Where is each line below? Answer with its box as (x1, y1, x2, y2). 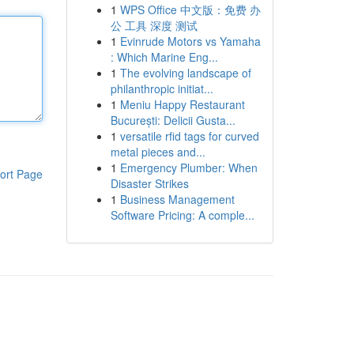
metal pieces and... (110, 144, 205, 160)
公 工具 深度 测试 (110, 17, 198, 33)
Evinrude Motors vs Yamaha (119, 33, 261, 49)
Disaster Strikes (110, 175, 189, 191)
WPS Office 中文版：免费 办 (119, 2, 261, 17)
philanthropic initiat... (110, 81, 213, 96)
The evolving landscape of (119, 65, 251, 81)
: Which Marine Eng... (110, 49, 218, 65)
